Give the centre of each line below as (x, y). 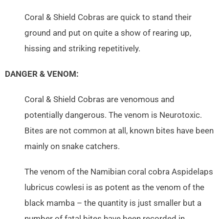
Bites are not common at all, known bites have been (119, 131)
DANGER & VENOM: (42, 74)
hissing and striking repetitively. (82, 49)
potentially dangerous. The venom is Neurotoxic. (113, 115)
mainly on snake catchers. (72, 147)
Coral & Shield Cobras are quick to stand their (108, 18)
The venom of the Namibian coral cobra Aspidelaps (119, 172)
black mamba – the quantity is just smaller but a (113, 203)
